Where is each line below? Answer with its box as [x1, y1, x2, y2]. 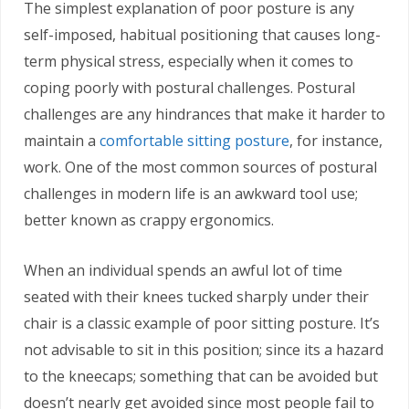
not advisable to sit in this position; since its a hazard [24, 340, 383, 361]
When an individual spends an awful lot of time [24, 260, 342, 281]
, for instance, [289, 131, 383, 152]
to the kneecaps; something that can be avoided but [24, 366, 378, 387]
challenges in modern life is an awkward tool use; [24, 184, 358, 204]
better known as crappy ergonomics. [24, 210, 274, 231]
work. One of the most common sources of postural [24, 157, 377, 178]
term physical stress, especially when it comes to [24, 51, 353, 72]
